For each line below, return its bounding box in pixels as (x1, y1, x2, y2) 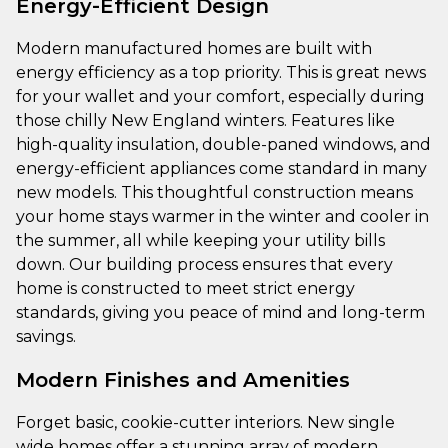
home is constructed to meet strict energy (16, 278, 355, 298)
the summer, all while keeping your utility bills (16, 230, 385, 250)
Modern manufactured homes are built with (16, 38, 372, 58)
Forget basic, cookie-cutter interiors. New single (16, 412, 395, 432)
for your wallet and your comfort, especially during (16, 86, 425, 106)
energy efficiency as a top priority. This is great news (16, 62, 426, 82)
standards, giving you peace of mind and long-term (16, 302, 425, 322)
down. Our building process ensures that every (16, 254, 393, 274)
